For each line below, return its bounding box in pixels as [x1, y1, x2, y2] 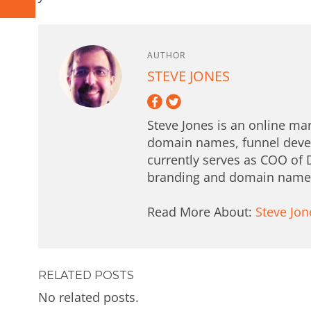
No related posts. [38, 288, 139, 305]
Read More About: [147, 203, 256, 220]
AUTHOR [147, 49, 186, 61]
